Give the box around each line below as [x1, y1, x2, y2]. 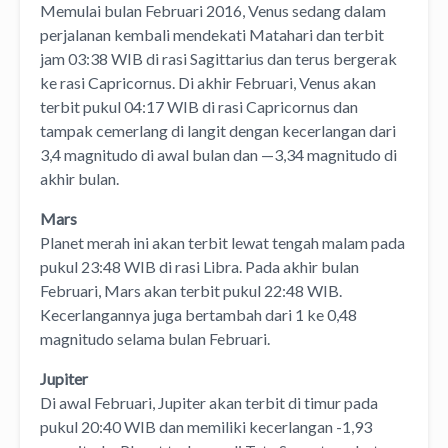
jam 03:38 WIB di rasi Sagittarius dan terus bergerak [40, 48, 397, 68]
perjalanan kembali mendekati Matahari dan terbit [40, 24, 384, 44]
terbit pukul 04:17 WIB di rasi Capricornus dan [40, 96, 358, 116]
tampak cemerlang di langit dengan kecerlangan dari [40, 120, 396, 140]
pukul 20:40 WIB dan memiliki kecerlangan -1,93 [40, 416, 372, 436]
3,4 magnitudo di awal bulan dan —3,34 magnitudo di [40, 144, 397, 164]
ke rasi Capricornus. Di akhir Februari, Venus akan [40, 72, 376, 92]
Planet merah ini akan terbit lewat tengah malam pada [40, 232, 405, 252]
